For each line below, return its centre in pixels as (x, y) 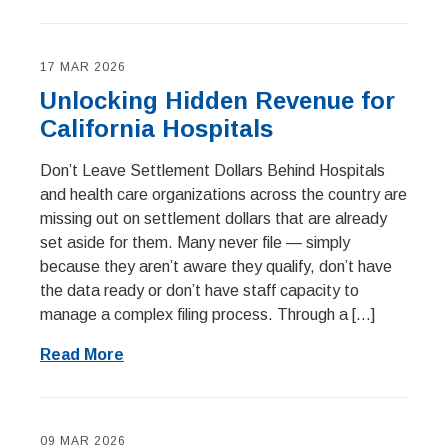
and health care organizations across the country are (223, 194)
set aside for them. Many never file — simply (195, 242)
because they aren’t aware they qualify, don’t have (216, 266)
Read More (82, 354)
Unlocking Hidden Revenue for (217, 100)
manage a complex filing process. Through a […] (207, 314)
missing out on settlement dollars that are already (213, 218)
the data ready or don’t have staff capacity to (199, 290)
